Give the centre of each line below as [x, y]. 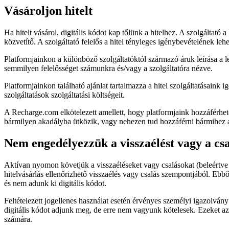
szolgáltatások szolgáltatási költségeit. [64, 95]
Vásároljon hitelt [48, 10]
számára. [18, 219]
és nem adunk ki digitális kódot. [55, 183]
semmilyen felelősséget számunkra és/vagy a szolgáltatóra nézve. [108, 68]
